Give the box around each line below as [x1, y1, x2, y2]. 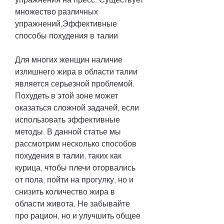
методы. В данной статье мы [15, 126, 121, 136]
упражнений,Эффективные [15, 18, 117, 28]
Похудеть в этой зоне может [15, 90, 118, 100]
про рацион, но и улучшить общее [15, 210, 140, 220]
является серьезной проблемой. [15, 78, 134, 88]
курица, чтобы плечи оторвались [15, 162, 135, 172]
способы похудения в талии [15, 30, 118, 40]
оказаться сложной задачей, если [15, 102, 139, 112]
